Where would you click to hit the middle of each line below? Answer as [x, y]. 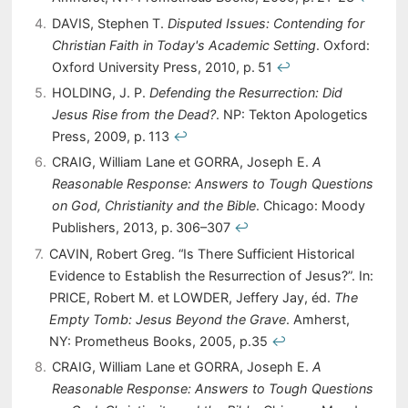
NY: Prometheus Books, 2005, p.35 [160, 341]
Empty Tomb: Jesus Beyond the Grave [167, 319]
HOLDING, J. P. [100, 93]
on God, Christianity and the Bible [153, 206]
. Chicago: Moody [310, 206]
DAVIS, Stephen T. [109, 23]
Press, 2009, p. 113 [112, 137]
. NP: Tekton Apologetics [291, 115]
